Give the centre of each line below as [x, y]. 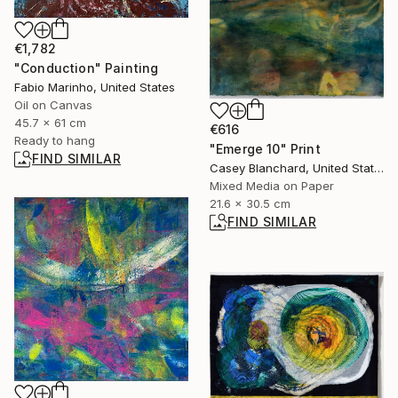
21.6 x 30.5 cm [250, 203]
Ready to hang [55, 141]
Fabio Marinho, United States [95, 88]
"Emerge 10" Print [265, 148]
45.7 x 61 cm [50, 123]
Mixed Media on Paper [272, 185]
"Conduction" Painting [87, 68]
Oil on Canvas [53, 105]
